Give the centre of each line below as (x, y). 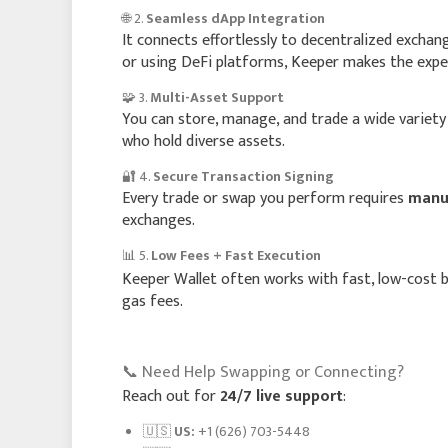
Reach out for (171, 396)
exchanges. (158, 220)
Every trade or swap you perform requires (265, 198)
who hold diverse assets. (203, 141)
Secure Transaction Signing (243, 176)
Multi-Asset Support (217, 97)
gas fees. (152, 301)
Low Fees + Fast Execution (236, 255)
